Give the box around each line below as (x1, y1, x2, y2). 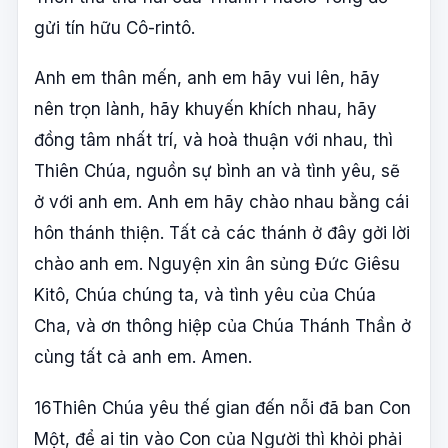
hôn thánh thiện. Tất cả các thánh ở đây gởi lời (34, 223, 410, 244)
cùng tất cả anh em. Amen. (34, 347, 252, 368)
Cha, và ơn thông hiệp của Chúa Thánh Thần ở (34, 316, 411, 337)
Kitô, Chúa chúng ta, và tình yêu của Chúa (34, 285, 376, 306)
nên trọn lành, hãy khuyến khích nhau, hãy (34, 99, 377, 120)
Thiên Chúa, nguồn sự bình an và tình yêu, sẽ (34, 161, 400, 182)
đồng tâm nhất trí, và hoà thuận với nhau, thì (34, 130, 393, 151)
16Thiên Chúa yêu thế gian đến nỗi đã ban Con (34, 397, 411, 418)
